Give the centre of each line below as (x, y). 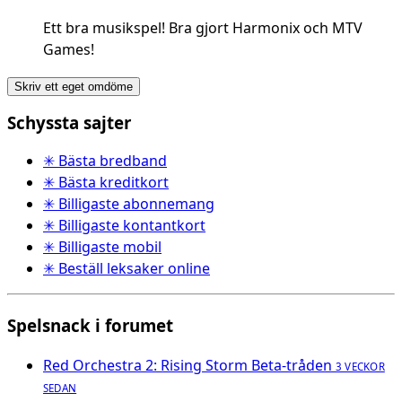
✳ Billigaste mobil (102, 246)
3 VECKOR (360, 367)
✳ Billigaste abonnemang (129, 203)
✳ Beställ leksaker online (127, 268)
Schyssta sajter (69, 123)
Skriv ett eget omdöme (74, 87)
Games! (69, 50)
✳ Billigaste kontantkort (124, 225)
